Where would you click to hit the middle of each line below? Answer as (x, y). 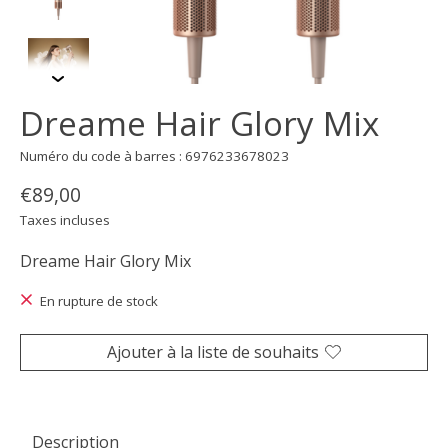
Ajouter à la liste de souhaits (213, 351)
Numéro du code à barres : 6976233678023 (154, 155)
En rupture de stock (98, 301)
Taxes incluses (65, 220)
